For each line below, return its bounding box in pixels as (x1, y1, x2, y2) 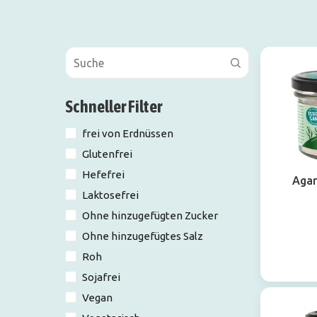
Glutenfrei (82, 148, 132, 161)
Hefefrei (82, 168, 125, 181)
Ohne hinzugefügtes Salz (82, 230, 203, 243)
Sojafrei (82, 271, 120, 284)
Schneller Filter (65, 97, 162, 117)
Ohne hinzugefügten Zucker (82, 209, 218, 222)
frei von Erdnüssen (82, 127, 173, 140)
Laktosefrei (82, 189, 139, 202)
